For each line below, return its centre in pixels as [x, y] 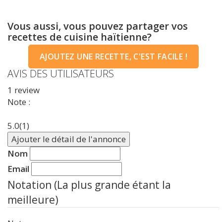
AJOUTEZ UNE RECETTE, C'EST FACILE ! [113, 56]
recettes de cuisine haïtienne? [80, 37]
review [26, 90]
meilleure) [33, 200]
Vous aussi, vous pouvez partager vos [98, 26]
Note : [19, 102]
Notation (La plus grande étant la [89, 185]
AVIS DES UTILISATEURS [61, 74]
